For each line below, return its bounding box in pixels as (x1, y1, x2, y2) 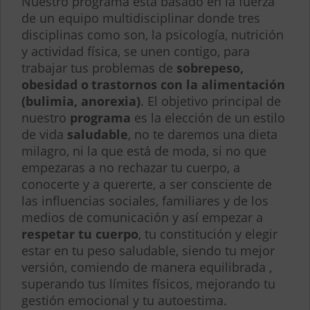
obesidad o (21, 75, 89, 93)
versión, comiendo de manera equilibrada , (21, 258, 272, 275)
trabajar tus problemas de (21, 59, 176, 76)
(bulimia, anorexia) (21, 92, 140, 109)
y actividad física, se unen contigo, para (21, 42, 250, 60)
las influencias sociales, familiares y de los (21, 192, 268, 209)
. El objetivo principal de (140, 92, 281, 109)
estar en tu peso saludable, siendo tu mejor (21, 241, 275, 259)
